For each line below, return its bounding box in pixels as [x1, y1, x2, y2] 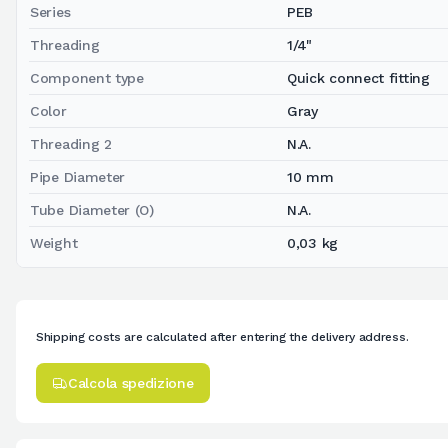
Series [30, 3, 71, 20]
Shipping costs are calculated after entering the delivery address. [36, 329, 409, 344]
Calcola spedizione [68, 374, 194, 391]
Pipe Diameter [30, 168, 126, 185]
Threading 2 [30, 135, 112, 152]
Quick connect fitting [287, 69, 430, 86]
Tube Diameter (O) [30, 201, 154, 218]
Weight [30, 234, 78, 251]
